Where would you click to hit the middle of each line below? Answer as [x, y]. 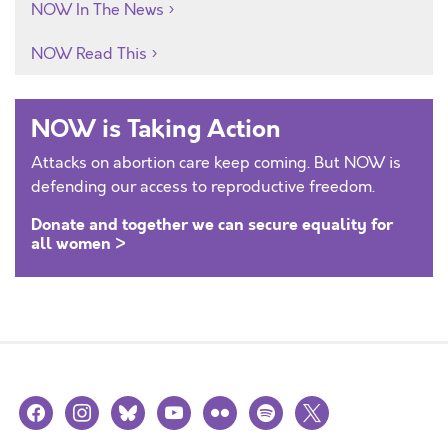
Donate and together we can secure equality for [212, 224]
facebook [51, 407]
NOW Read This [89, 54]
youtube [188, 407]
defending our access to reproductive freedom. [203, 187]
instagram [101, 407]
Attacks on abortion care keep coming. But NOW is [216, 163]
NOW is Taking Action [156, 129]
